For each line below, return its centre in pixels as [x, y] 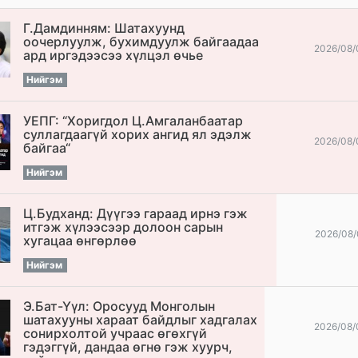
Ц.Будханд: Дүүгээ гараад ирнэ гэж [136, 214]
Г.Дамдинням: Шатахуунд [104, 28]
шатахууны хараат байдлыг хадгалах [141, 320]
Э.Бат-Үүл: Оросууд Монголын [119, 306]
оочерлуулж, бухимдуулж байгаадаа [141, 42]
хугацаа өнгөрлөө [80, 241]
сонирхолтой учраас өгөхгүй [115, 334]
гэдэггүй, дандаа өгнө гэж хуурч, [128, 347]
